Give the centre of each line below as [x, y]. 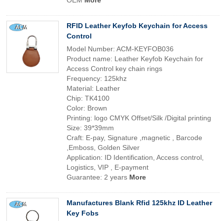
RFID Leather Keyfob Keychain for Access [137, 26]
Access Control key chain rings [114, 69]
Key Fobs [83, 213]
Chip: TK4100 [88, 98]
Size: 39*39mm [90, 128]
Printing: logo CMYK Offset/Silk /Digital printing [139, 118]
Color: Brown [87, 108]
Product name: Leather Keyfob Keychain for [135, 59]
